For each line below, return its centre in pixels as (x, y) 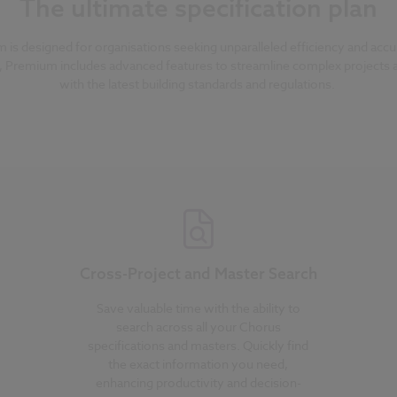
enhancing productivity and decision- (198, 382)
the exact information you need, (198, 363)
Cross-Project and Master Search (198, 274)
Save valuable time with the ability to (198, 307)
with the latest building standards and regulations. (198, 83)
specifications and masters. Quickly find (198, 345)
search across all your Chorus (198, 326)
